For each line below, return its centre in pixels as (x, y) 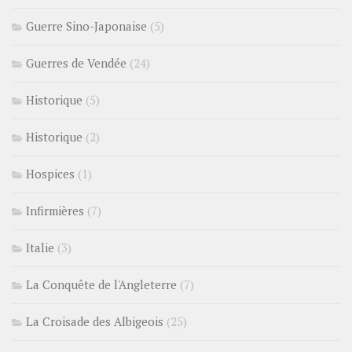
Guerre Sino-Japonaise (86, 26)
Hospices (50, 173)
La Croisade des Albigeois (95, 321)
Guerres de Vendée (76, 62)
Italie (40, 247)
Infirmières (55, 210)
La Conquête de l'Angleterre (101, 284)
